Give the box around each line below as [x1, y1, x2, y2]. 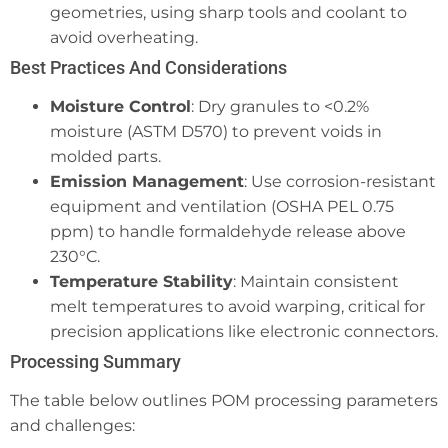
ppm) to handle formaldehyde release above [50, 222, 406, 242]
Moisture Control [50, 97, 191, 117]
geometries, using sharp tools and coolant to [50, 3, 407, 23]
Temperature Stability [50, 272, 233, 292]
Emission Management [50, 172, 244, 192]
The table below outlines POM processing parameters [10, 391, 438, 411]
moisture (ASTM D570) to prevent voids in [50, 122, 382, 142]
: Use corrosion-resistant [244, 172, 436, 192]
